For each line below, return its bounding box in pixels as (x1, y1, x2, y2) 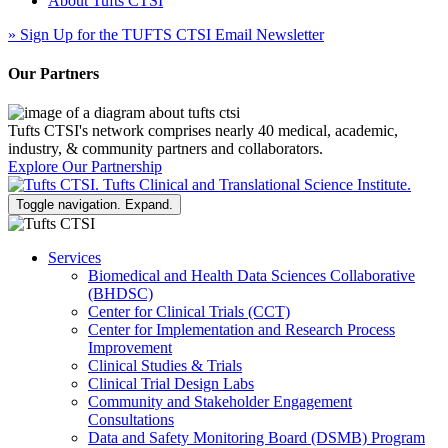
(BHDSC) (88, 285, 153, 303)
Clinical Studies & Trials (88, 357, 242, 375)
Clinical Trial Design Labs (88, 375, 254, 393)
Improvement (88, 339, 172, 357)
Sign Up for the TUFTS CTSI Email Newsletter (16, 25, 324, 43)
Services (48, 249, 101, 267)
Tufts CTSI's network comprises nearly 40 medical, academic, (8, 122, 398, 140)
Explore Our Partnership (8, 158, 162, 176)
